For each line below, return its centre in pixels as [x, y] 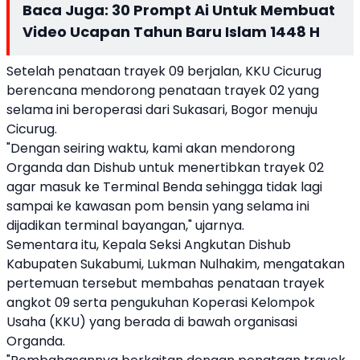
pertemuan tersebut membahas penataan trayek [166, 283]
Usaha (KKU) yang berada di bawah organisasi [152, 322]
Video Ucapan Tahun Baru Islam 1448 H [171, 32]
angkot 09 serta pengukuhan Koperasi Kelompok [161, 303]
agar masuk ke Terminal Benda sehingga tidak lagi [164, 187]
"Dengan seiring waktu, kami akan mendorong [151, 148]
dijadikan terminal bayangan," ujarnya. [125, 225]
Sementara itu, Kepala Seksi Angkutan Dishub [149, 245]
